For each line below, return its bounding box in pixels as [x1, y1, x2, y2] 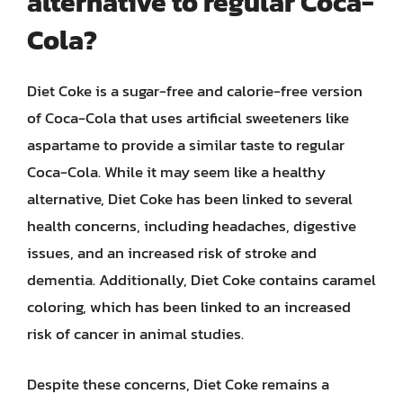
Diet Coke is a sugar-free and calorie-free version [27, 79, 363, 103]
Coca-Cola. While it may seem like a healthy [27, 160, 326, 184]
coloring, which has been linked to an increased [27, 295, 351, 318]
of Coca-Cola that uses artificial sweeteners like [27, 106, 349, 130]
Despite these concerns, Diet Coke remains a [27, 372, 329, 396]
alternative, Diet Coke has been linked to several [27, 187, 353, 210]
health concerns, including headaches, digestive [27, 214, 356, 237]
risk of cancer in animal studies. [27, 322, 244, 345]
